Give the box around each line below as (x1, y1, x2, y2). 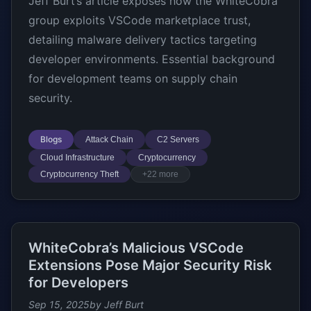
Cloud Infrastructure (40, 153, 115, 162)
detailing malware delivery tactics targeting (28, 33, 257, 47)
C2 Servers (157, 135, 199, 144)
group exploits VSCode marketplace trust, (28, 13, 251, 27)
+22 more (142, 169, 178, 179)
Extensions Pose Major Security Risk (28, 257, 271, 274)
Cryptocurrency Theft (40, 169, 119, 179)
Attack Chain (85, 135, 133, 144)
